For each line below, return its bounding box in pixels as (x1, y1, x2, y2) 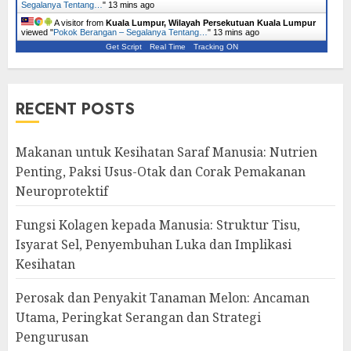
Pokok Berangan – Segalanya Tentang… (53, 27, 208, 38)
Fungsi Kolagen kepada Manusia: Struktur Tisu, (16, 216, 300, 234)
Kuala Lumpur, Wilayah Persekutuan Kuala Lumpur (106, 18, 316, 28)
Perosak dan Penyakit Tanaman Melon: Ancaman (16, 289, 309, 307)
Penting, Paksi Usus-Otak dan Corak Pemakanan (16, 163, 306, 181)
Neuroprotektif (16, 183, 108, 201)
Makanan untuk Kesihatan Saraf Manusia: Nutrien (16, 143, 317, 161)
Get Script (105, 42, 142, 52)
